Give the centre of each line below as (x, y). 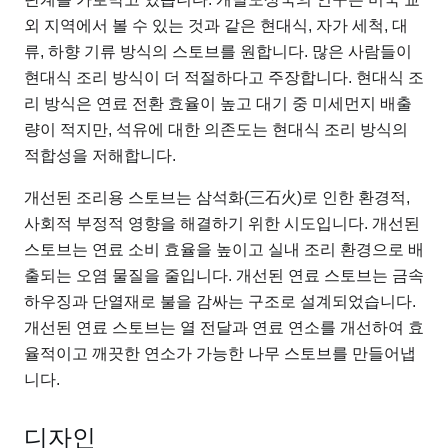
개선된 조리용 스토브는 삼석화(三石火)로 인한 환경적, (217, 198)
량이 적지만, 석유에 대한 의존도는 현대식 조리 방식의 (216, 130)
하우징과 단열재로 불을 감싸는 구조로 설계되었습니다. (220, 302)
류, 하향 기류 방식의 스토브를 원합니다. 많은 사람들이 (218, 52)
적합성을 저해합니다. (100, 156)
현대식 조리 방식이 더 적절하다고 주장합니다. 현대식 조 (224, 78)
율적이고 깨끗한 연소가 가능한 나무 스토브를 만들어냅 (220, 354)
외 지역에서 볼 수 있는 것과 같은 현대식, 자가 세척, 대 (216, 26)
